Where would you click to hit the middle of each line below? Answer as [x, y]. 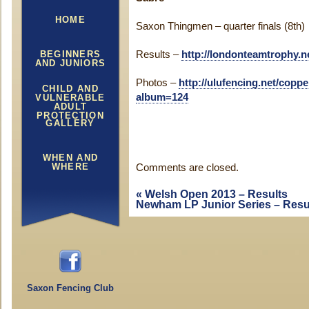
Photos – [157, 83]
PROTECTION [70, 116]
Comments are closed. [187, 168]
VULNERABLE [70, 98]
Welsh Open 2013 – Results [215, 194]
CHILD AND [70, 89]
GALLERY [70, 123]
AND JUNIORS [70, 63]
